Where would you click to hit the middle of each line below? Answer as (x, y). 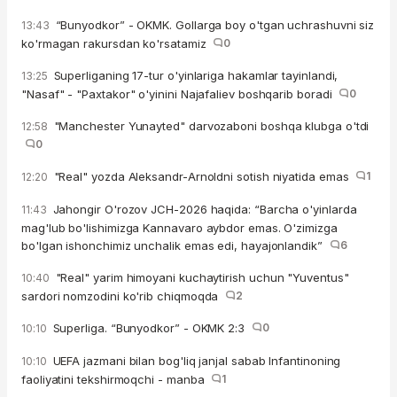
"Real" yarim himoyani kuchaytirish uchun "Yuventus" (200, 278)
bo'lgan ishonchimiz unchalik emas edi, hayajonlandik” (175, 246)
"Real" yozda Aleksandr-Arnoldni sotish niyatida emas (203, 177)
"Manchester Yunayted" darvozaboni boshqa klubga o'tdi (210, 126)
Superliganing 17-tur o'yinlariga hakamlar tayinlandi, (194, 76)
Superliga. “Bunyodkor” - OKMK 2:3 (150, 328)
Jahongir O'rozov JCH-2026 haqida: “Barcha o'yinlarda (203, 210)
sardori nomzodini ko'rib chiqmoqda (124, 296)
